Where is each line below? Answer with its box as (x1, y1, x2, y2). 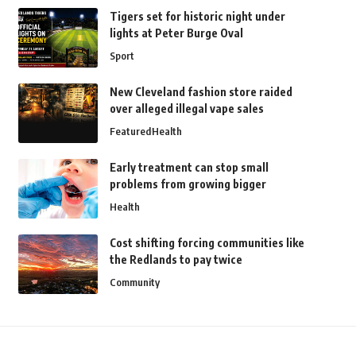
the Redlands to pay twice (109, 253, 242, 267)
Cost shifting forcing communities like (109, 236, 304, 250)
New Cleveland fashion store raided (109, 85, 292, 99)
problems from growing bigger (109, 177, 266, 192)
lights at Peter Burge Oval (109, 26, 243, 41)
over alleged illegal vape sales (109, 102, 264, 116)
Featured (109, 125, 151, 138)
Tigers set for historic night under (109, 10, 285, 24)
